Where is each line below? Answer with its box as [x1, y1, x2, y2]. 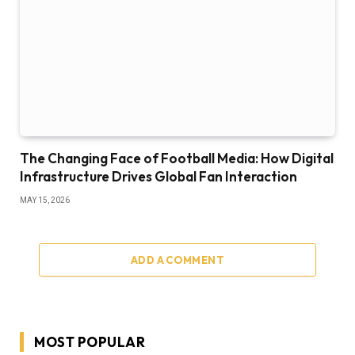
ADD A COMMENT [130, 254, 225, 267]
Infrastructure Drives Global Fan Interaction [20, 168, 297, 185]
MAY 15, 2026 [20, 196, 70, 205]
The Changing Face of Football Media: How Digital [20, 150, 334, 167]
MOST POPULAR [34, 334, 146, 351]
